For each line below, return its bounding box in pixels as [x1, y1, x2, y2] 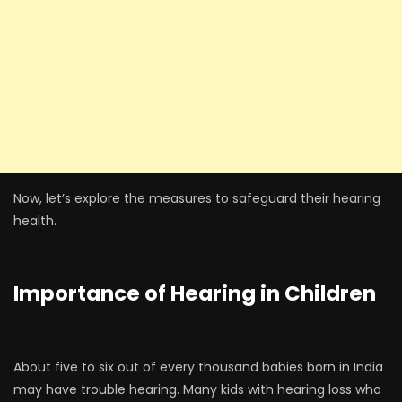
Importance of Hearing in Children [13, 279, 376, 308]
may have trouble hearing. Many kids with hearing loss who [13, 380, 381, 398]
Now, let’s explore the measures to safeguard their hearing [13, 189, 380, 207]
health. [13, 212, 57, 230]
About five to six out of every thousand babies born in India [13, 358, 383, 376]
